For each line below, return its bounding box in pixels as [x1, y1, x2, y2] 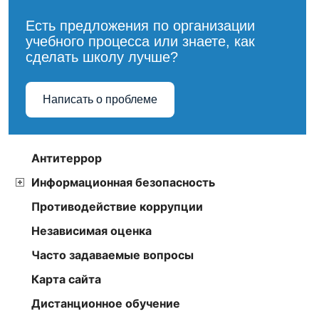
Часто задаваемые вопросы [31, 248, 194, 263]
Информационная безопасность [31, 175, 215, 190]
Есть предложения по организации [26, 18, 255, 34]
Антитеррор [31, 151, 102, 166]
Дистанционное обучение [31, 296, 180, 311]
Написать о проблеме [43, 93, 157, 106]
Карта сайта [31, 272, 101, 287]
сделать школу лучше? [26, 49, 178, 66]
